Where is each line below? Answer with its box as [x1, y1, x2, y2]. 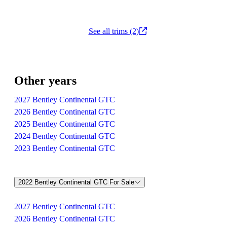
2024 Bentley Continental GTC [14, 132, 115, 140]
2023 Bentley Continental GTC [14, 144, 115, 153]
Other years [14, 74, 77, 87]
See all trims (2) [88, 27, 139, 36]
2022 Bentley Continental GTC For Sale [18, 178, 134, 186]
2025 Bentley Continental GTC [14, 120, 115, 128]
